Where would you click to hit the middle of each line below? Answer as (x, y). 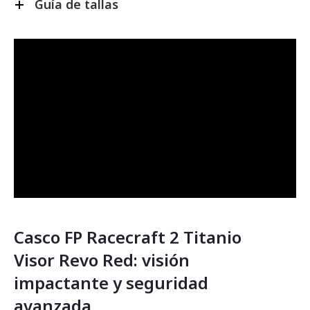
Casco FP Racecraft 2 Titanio (128, 237)
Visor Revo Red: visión (102, 259)
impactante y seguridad (111, 282)
